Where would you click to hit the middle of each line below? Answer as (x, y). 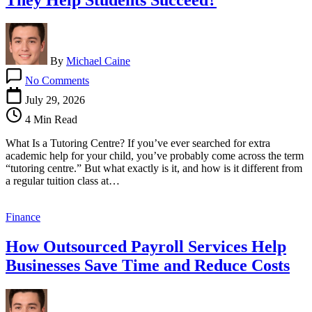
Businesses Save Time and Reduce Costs (148, 266)
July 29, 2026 (55, 100)
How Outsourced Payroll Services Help (146, 247)
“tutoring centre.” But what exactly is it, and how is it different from (154, 169)
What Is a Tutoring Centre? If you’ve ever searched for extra (138, 143)
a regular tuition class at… (63, 181)
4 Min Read (50, 120)
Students (107, 198)
